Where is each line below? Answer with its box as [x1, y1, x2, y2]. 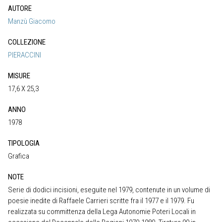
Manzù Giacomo [8, 16, 55, 26]
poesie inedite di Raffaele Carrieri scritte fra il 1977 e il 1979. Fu [8, 196, 194, 205]
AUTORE [8, 3, 32, 13]
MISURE [8, 71, 30, 80]
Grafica [8, 151, 29, 161]
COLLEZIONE [8, 37, 46, 47]
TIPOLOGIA [8, 138, 40, 148]
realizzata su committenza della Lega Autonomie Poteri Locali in [8, 207, 196, 216]
